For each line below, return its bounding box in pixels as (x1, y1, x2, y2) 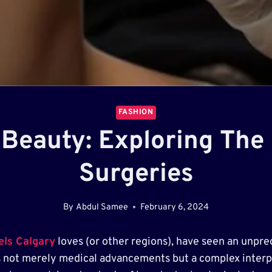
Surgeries (78, 158, 194, 191)
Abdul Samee (75, 201, 128, 213)
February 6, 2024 (140, 201, 209, 213)
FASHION (118, 107, 154, 117)
